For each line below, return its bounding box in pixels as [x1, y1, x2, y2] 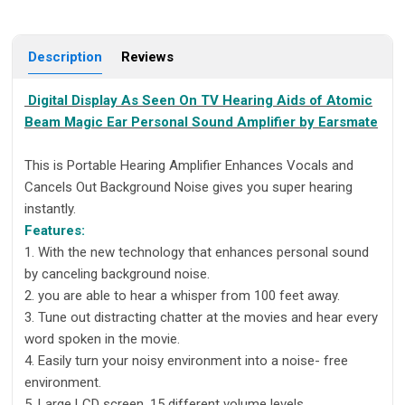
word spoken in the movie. [24, 331, 180, 348]
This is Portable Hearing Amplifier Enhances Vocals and [24, 157, 353, 174]
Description [28, 48, 103, 65]
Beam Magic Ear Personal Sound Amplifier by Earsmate [24, 114, 378, 131]
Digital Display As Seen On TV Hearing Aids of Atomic [24, 92, 372, 109]
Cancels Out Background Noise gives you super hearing [24, 179, 353, 196]
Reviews [121, 48, 174, 65]
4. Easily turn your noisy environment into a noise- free [24, 353, 348, 370]
